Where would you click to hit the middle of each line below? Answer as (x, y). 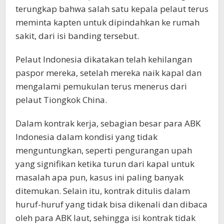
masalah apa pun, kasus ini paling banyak (99, 177)
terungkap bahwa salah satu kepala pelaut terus (112, 9)
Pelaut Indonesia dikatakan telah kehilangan (104, 59)
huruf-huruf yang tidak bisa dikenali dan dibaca (111, 204)
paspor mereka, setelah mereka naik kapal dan (108, 73)
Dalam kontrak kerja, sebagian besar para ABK (108, 123)
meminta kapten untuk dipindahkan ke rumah (107, 22)
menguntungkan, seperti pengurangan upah (104, 150)
